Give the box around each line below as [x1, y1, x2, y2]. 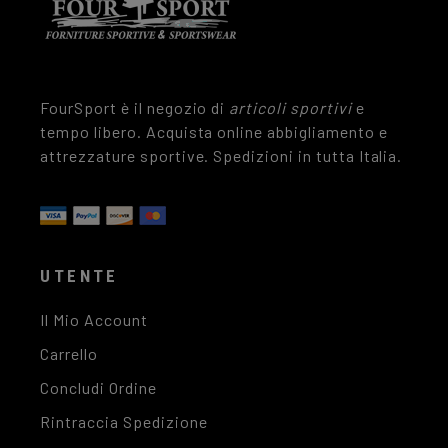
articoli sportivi [229, 98, 352, 118]
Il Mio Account [40, 310, 148, 330]
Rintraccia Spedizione [40, 412, 208, 432]
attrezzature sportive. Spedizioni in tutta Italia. [40, 146, 403, 166]
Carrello [40, 344, 98, 364]
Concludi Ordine [40, 378, 157, 398]
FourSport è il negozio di [40, 98, 230, 118]
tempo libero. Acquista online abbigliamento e [40, 122, 388, 142]
